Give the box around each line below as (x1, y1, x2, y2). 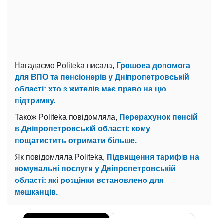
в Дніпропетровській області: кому (15, 124, 150, 133)
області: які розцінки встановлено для (15, 176, 163, 184)
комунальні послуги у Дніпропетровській (15, 164, 176, 173)
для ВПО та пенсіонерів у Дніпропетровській (15, 73, 189, 81)
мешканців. (15, 187, 58, 196)
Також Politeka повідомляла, (15, 112, 119, 121)
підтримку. (15, 96, 55, 105)
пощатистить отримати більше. (15, 136, 137, 145)
